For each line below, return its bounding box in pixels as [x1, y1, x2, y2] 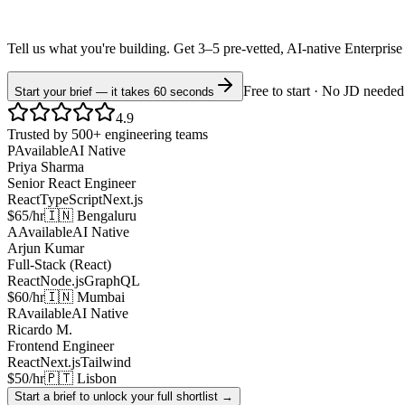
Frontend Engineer [7, 338, 114, 354]
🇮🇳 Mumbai [44, 289, 125, 306]
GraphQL [84, 273, 140, 289]
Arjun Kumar [7, 240, 84, 257]
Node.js [40, 273, 84, 289]
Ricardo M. [7, 322, 72, 338]
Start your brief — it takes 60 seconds [14, 85, 214, 99]
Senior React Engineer [7, 175, 136, 192]
